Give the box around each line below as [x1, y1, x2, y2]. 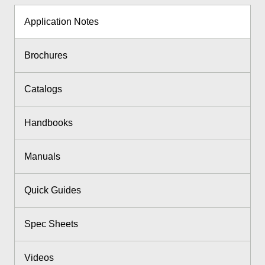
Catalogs [24, 84, 62, 95]
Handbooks [24, 118, 73, 128]
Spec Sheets [24, 219, 78, 230]
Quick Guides [24, 185, 81, 196]
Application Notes [24, 17, 99, 27]
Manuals [24, 151, 60, 162]
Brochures [24, 50, 67, 61]
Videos [24, 253, 54, 263]
